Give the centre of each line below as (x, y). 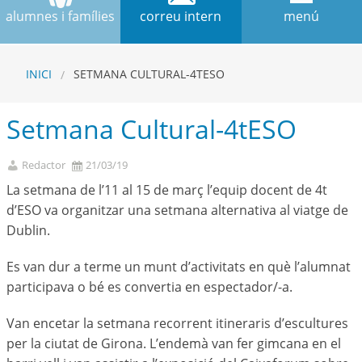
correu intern (181, 16)
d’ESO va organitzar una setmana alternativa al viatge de (177, 210)
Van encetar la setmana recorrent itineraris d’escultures (177, 324)
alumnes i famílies (61, 16)
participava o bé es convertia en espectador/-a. (149, 287)
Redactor (44, 164)
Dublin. (28, 231)
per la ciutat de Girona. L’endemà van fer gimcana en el (174, 344)
